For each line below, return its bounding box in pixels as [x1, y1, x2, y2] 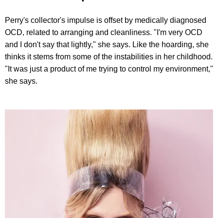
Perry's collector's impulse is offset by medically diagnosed [5, 16, 206, 24]
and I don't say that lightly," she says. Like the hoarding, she [5, 40, 209, 49]
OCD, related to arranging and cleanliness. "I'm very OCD [5, 28, 202, 36]
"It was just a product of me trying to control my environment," [5, 64, 213, 73]
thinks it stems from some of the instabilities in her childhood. [5, 52, 213, 61]
